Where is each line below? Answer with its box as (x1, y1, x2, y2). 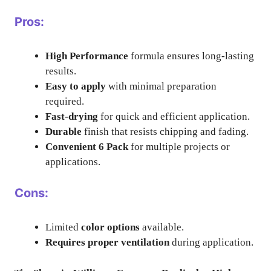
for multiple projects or (128, 140, 230, 152)
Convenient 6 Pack (45, 140, 128, 152)
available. (140, 221, 184, 233)
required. (45, 95, 84, 107)
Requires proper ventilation (45, 237, 169, 248)
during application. (169, 237, 253, 248)
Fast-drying (45, 110, 98, 122)
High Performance (45, 50, 128, 62)
